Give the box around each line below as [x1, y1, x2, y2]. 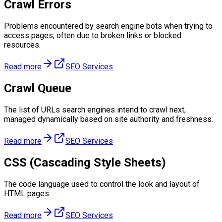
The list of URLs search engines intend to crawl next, [4, 105, 186, 114]
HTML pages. [4, 188, 51, 198]
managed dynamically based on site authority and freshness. [4, 114, 213, 124]
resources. [4, 40, 41, 50]
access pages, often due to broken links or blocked [4, 31, 181, 40]
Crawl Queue [4, 81, 71, 95]
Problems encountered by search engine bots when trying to [4, 21, 213, 31]
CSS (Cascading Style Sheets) [4, 155, 166, 169]
